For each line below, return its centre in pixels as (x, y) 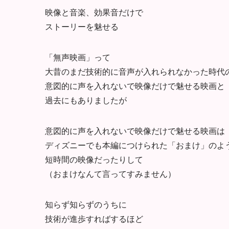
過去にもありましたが (86, 100)
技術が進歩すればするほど (94, 218)
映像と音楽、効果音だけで (94, 12)
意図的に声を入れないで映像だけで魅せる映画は (135, 130)
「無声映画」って (78, 57)
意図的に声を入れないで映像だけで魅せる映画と (135, 85)
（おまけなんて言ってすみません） (110, 173)
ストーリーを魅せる (82, 26)
